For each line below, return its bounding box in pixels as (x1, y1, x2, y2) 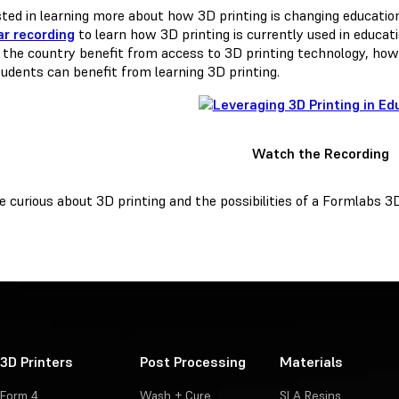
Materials (279, 353, 343, 371)
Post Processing (139, 353, 246, 371)
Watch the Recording (252, 143, 389, 162)
